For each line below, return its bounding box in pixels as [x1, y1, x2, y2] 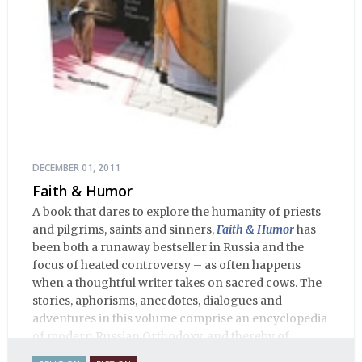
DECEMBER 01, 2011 [32, 160, 120, 175]
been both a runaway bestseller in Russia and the [32, 240, 304, 255]
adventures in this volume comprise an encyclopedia [32, 311, 327, 326]
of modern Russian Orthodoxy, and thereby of [32, 329, 289, 344]
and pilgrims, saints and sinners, [32, 222, 217, 238]
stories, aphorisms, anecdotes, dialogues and [32, 293, 282, 309]
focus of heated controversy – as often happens [32, 258, 301, 273]
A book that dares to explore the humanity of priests [32, 204, 321, 220]
